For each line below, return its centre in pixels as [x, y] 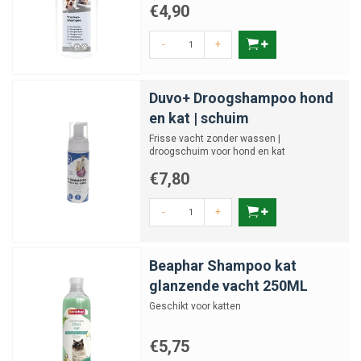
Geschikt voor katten [195, 306]
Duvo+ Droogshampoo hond [241, 98]
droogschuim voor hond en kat [217, 151]
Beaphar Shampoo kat [223, 266]
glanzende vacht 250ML [228, 286]
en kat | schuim [199, 118]
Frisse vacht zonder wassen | [215, 139]
